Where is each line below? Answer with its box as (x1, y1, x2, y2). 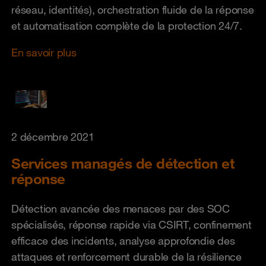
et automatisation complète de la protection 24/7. (11, 19, 242, 32)
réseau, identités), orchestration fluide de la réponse (11, 3, 254, 16)
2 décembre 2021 (11, 130, 94, 143)
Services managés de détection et (11, 154, 234, 172)
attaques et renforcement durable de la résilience (11, 250, 242, 263)
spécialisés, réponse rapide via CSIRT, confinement (11, 218, 252, 231)
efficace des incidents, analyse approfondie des (11, 234, 235, 247)
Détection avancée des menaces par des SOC (11, 202, 230, 215)
